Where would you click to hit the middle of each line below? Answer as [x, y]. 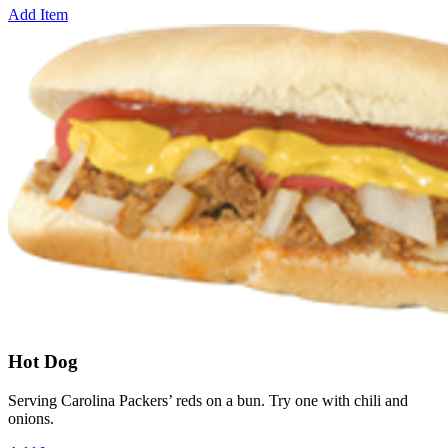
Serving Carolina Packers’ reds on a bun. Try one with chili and [208, 401]
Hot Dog [43, 362]
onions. [31, 419]
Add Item [38, 14]
